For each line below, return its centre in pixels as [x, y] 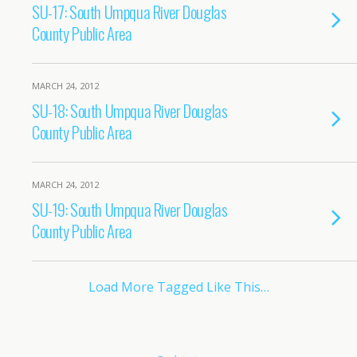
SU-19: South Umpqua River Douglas [130, 209]
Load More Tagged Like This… [178, 287]
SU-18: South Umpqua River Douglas [130, 110]
